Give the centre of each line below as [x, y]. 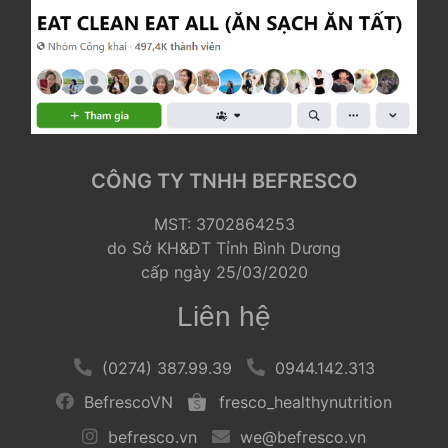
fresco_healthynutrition [305, 402]
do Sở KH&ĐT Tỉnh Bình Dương [224, 248]
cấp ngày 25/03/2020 [224, 272]
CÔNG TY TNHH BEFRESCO [224, 181]
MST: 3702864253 [224, 224]
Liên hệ [224, 317]
